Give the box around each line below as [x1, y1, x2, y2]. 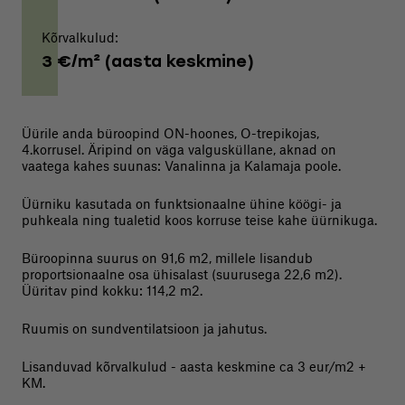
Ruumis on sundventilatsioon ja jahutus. [22, 320, 267, 337]
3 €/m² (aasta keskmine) [42, 54, 254, 72]
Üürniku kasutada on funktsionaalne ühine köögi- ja [22, 195, 342, 212]
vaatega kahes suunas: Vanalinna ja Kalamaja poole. [22, 157, 341, 174]
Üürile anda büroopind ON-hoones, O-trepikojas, [22, 125, 319, 142]
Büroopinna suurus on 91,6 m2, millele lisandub [22, 250, 313, 267]
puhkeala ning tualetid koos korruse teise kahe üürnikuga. [22, 212, 377, 229]
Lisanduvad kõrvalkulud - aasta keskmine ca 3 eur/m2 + [22, 358, 366, 375]
